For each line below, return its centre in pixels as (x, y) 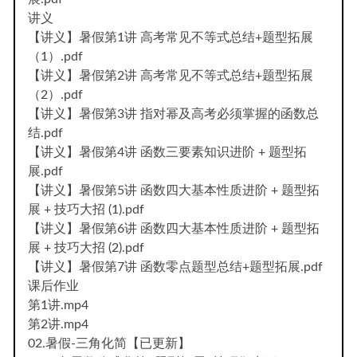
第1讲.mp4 (58, 305)
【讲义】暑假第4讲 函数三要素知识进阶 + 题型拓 (167, 152)
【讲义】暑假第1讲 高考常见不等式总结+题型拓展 (171, 37)
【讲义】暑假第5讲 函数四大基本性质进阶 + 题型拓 (174, 190)
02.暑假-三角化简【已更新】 (109, 343)
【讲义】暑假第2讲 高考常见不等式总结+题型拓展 (171, 75)
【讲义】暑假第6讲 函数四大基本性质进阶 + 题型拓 (174, 228)
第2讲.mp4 (58, 324)
